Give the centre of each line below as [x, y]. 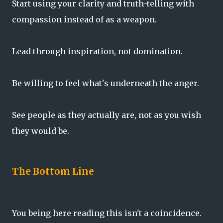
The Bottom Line [53, 172]
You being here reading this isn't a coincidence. [107, 213]
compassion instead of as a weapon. [84, 19]
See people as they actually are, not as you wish [107, 115]
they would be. [41, 131]
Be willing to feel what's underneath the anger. [106, 83]
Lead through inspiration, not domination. [97, 51]
